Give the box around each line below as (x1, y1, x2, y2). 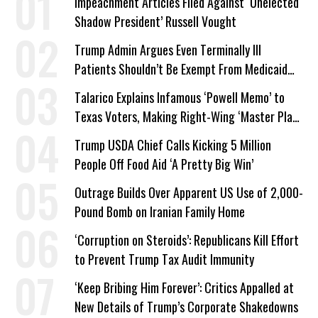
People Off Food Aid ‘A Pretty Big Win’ (75, 155, 253, 173)
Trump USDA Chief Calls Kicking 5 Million (75, 136, 271, 154)
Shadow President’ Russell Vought (75, 12, 236, 31)
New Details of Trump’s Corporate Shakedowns (75, 297, 298, 316)
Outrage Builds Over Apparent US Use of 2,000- (75, 183, 303, 202)
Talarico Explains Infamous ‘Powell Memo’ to (75, 88, 285, 106)
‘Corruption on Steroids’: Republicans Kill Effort (75, 231, 299, 249)
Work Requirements (75, 79, 168, 97)
